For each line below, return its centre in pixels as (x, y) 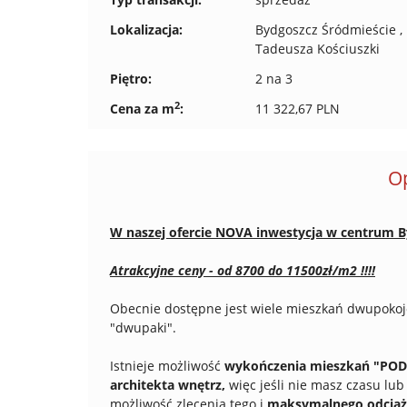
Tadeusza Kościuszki (317, 49)
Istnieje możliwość (165, 366)
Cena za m (142, 109)
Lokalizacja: (146, 30)
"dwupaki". (143, 328)
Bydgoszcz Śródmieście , (328, 30)
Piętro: (131, 79)
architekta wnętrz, (168, 385)
